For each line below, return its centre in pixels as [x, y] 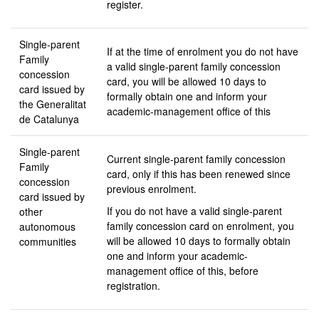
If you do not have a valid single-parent [194, 211]
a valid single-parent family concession [194, 66]
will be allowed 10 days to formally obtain [199, 241]
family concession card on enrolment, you [200, 226]
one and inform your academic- [177, 256]
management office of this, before [183, 271]
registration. [134, 286]
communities [48, 241]
